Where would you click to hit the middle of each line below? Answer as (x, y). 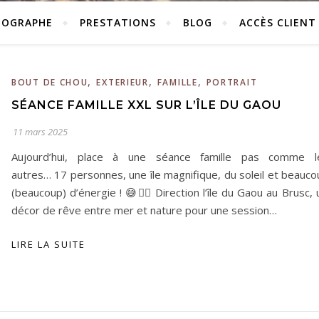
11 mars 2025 (40, 132)
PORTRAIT (232, 82)
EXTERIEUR (122, 82)
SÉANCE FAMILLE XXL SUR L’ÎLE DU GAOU (148, 105)
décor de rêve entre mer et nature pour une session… (144, 210)
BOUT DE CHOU (50, 82)
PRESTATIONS (118, 22)
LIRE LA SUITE (48, 244)
